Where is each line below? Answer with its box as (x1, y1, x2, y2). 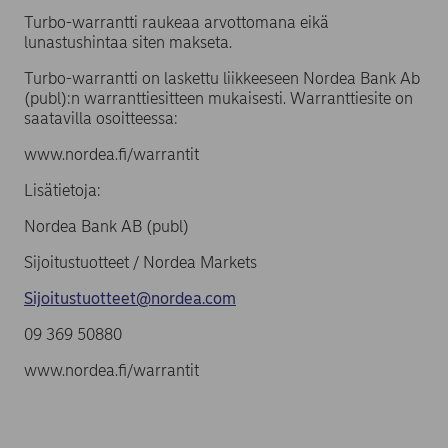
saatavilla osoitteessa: (24, 109, 178, 128)
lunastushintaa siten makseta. (24, 33, 232, 52)
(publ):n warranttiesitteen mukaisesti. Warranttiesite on (24, 89, 413, 108)
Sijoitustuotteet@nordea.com (24, 289, 236, 308)
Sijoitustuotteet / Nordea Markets (24, 253, 257, 272)
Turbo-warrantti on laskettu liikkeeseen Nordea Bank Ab (24, 69, 420, 88)
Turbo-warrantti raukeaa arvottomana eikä (24, 13, 329, 32)
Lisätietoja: (24, 181, 101, 200)
